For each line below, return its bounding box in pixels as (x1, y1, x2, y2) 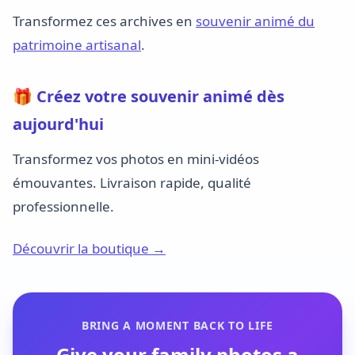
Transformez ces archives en (13, 12, 196, 31)
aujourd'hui (13, 113, 104, 136)
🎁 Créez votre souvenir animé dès (13, 86, 284, 108)
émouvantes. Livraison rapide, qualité (13, 174, 251, 193)
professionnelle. (13, 197, 114, 216)
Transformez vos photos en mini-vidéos (13, 150, 259, 169)
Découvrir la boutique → (13, 239, 166, 258)
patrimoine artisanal (13, 36, 141, 55)
